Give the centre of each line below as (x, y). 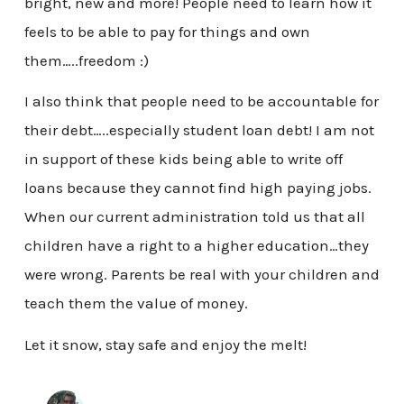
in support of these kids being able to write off (183, 159)
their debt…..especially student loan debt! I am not (199, 130)
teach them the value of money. (136, 303)
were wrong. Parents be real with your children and (202, 275)
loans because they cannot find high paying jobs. (197, 188)
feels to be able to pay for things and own (167, 31)
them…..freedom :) (86, 60)
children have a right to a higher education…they (196, 246)
